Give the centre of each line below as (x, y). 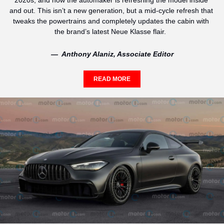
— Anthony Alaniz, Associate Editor (112, 54)
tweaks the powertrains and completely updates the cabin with (111, 21)
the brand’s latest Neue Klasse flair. (112, 32)
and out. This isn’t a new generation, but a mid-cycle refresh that (111, 11)
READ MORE (112, 79)
